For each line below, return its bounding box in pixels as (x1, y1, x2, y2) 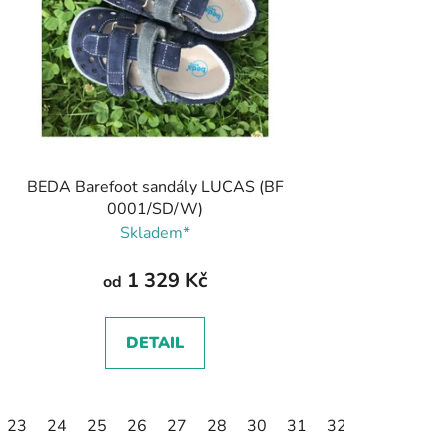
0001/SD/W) (107, 198, 204, 221)
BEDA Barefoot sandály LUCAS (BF (26, 176, 284, 199)
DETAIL (126, 332, 185, 355)
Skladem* (120, 222, 191, 245)
